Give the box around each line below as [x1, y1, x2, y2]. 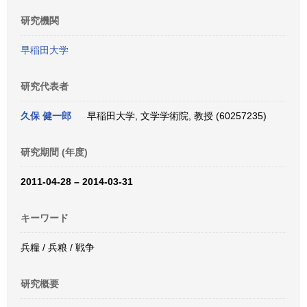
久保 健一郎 [21, 110, 71, 121]
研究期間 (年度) [21, 147, 88, 158]
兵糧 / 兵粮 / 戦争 [21, 242, 95, 253]
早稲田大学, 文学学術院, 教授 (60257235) [82, 110, 267, 121]
